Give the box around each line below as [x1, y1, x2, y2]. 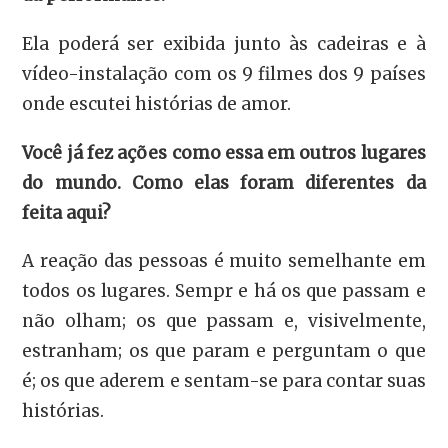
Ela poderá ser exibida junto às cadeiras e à [22, 33, 426, 56]
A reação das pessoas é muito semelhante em [22, 250, 426, 273]
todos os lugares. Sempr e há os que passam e [22, 280, 426, 303]
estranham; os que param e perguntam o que [22, 340, 426, 363]
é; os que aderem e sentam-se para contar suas [22, 370, 426, 393]
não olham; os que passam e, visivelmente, [22, 310, 426, 333]
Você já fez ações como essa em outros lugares [22, 141, 426, 164]
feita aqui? [22, 201, 112, 224]
